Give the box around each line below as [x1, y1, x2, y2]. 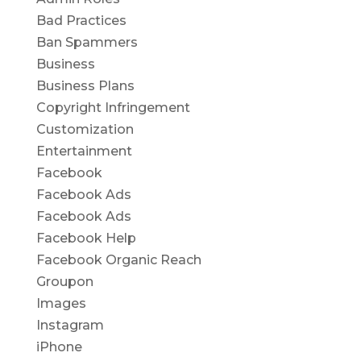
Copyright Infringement [35, 100, 190, 115]
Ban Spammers [35, 35, 138, 50]
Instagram [35, 317, 104, 333]
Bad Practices [35, 13, 127, 28]
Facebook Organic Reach [35, 252, 201, 268]
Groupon [35, 274, 93, 289]
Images [35, 296, 86, 311]
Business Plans [35, 78, 135, 93]
